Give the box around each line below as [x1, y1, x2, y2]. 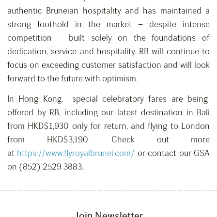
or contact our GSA [135, 148, 210, 159]
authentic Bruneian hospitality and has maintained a [7, 5, 210, 16]
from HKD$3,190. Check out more [7, 134, 210, 145]
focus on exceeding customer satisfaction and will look [7, 60, 210, 71]
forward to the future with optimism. [7, 73, 138, 84]
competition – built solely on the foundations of [7, 32, 210, 44]
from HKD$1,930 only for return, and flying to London [7, 121, 210, 132]
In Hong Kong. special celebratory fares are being [7, 93, 210, 105]
